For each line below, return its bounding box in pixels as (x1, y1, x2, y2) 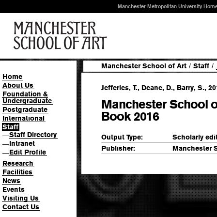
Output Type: (101, 133, 143, 141)
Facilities (2, 168, 32, 176)
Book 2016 (101, 109, 159, 124)
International (2, 114, 45, 122)
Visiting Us (2, 194, 39, 202)
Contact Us (2, 202, 39, 211)
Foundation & (2, 90, 48, 98)
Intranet (9, 139, 35, 147)
